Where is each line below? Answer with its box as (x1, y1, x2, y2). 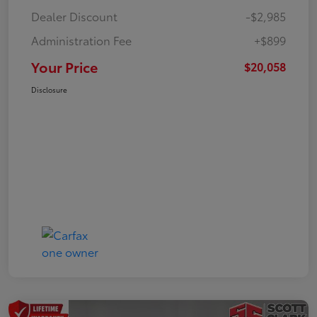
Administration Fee (31, 31, 132, 48)
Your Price (31, 56, 98, 76)
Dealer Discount (31, 7, 117, 24)
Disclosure (31, 83, 67, 95)
